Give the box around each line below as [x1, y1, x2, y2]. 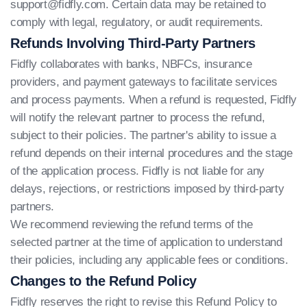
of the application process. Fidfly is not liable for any [10, 164, 265, 177]
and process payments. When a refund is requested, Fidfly [10, 93, 297, 106]
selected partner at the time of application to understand [10, 236, 282, 249]
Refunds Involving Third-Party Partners [10, 36, 256, 51]
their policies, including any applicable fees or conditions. [10, 254, 288, 267]
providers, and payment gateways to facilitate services [10, 75, 278, 88]
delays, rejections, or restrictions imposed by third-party [10, 182, 284, 195]
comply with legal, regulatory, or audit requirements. [10, 16, 263, 29]
